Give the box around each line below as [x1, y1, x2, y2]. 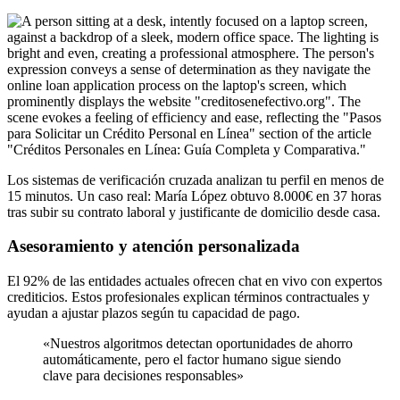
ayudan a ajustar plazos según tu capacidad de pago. [7, 305, 300, 321]
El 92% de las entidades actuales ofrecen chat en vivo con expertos [7, 273, 382, 289]
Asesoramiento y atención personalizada [7, 237, 300, 256]
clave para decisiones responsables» [43, 368, 244, 384]
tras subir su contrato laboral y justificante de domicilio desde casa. [7, 204, 380, 220]
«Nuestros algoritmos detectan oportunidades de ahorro [43, 336, 61, 352]
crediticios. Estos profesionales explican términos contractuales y [7, 289, 370, 305]
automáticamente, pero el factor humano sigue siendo [43, 352, 341, 368]
